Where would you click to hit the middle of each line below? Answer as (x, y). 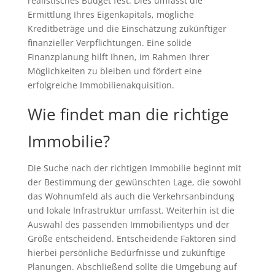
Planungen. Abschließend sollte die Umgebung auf (132, 267)
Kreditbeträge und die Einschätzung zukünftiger (127, 29)
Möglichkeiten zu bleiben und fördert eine (114, 71)
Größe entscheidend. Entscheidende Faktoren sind (132, 238)
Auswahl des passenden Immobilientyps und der (128, 224)
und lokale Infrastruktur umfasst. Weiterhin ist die (131, 210)
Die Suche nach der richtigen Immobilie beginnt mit (134, 168)
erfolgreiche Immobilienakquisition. (101, 85)
